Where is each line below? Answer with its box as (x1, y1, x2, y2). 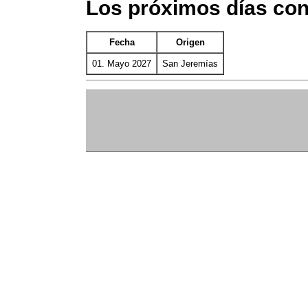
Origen (175, 37, 205, 48)
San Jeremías (162, 58, 218, 69)
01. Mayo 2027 (92, 58, 151, 69)
